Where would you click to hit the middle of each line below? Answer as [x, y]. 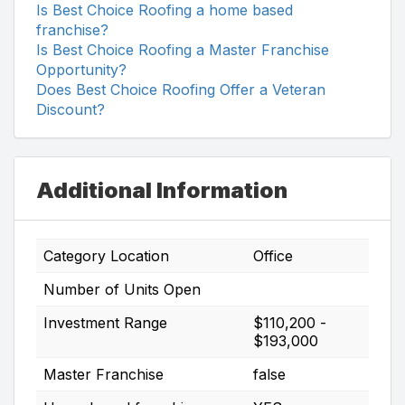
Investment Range [105, 322]
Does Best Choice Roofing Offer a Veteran [181, 89]
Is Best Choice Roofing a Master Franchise [183, 49]
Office [273, 255]
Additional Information [162, 190]
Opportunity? [81, 69]
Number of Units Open [122, 289]
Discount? [71, 109]
